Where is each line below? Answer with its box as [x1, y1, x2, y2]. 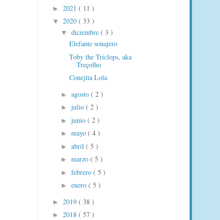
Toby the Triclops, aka [69, 52, 132, 61]
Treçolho [76, 59, 101, 69]
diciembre [71, 27, 101, 37]
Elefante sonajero [69, 39, 117, 49]
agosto [71, 89, 91, 99]
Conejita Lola [69, 73, 107, 82]
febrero [71, 167, 93, 177]
